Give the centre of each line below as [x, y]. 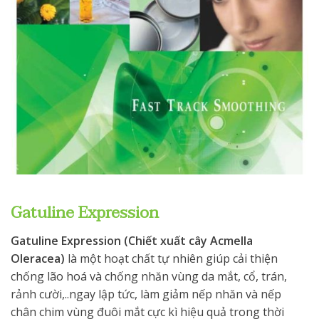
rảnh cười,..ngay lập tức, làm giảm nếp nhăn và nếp [146, 294]
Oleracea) [38, 259]
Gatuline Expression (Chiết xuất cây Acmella [132, 241]
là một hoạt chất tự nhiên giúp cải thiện [171, 259]
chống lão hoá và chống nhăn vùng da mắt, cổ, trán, [149, 277]
